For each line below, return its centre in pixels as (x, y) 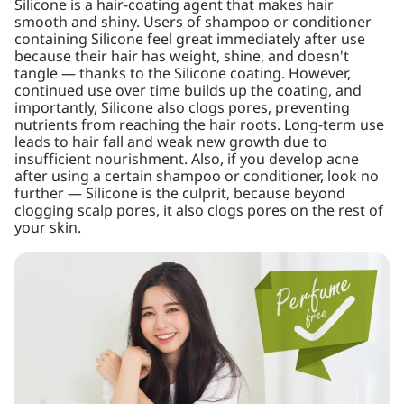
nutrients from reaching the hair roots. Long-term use (199, 125)
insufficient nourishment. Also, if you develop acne (187, 160)
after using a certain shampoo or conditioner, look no (197, 177)
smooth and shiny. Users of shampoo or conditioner (193, 23)
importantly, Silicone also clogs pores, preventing (182, 108)
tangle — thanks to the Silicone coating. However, (183, 74)
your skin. (48, 228)
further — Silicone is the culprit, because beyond (180, 194)
